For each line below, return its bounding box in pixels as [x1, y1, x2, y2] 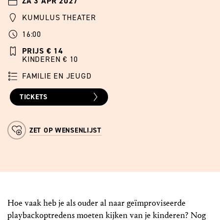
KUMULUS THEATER [22, 12, 96, 23]
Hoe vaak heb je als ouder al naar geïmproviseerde [7, 198, 186, 209]
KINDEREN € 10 [22, 54, 79, 65]
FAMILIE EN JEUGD [22, 71, 92, 82]
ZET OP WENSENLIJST [29, 126, 102, 136]
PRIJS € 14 [22, 46, 63, 56]
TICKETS [20, 92, 48, 102]
